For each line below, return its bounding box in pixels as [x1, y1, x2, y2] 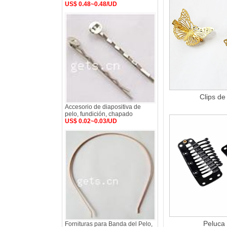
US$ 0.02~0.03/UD [65, 118, 117, 125]
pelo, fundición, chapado [65, 110, 133, 118]
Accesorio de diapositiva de [65, 103, 141, 110]
